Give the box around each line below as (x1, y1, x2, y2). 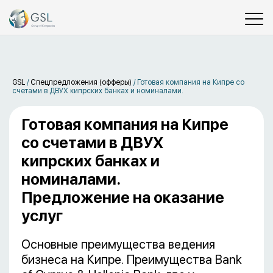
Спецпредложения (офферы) (30, 78, 132, 87)
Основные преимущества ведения (21, 237, 215, 252)
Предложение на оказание (21, 188, 224, 207)
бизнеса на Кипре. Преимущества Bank (21, 252, 242, 267)
